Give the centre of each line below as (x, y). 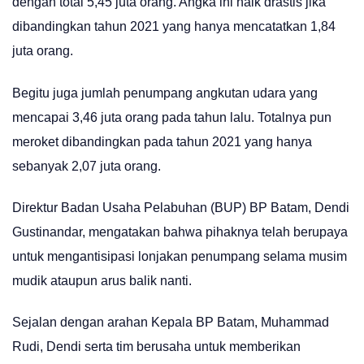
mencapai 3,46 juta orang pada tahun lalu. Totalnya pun (172, 117)
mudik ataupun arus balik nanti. (102, 280)
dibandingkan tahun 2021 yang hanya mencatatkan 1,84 (174, 27)
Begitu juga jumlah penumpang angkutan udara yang (165, 93)
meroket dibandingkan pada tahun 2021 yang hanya (162, 141)
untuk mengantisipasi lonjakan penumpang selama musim (180, 256)
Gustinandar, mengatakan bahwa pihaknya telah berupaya (180, 232)
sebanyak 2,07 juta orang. (87, 166)
